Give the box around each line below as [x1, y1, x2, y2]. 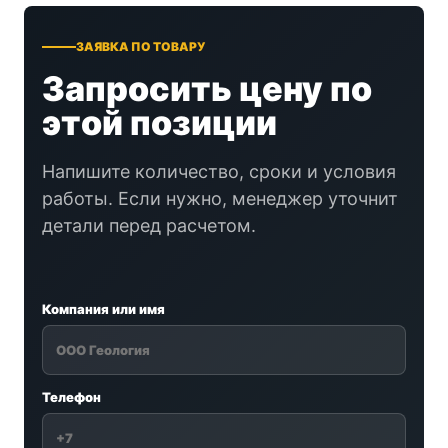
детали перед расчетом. [42, 215, 256, 237]
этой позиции [42, 102, 277, 144]
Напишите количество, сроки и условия [42, 161, 396, 183]
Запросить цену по [42, 68, 372, 110]
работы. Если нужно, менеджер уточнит [42, 188, 398, 210]
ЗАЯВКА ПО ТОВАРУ [76, 39, 205, 55]
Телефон [42, 389, 101, 406]
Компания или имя [42, 301, 165, 318]
